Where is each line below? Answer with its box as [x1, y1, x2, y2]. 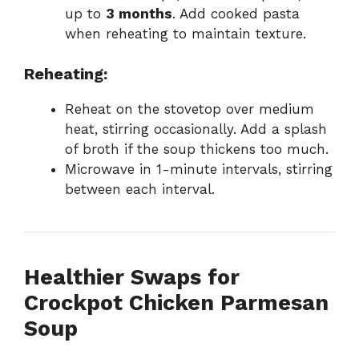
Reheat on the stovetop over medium [65, 101, 314, 118]
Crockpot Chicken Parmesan [24, 290, 329, 317]
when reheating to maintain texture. [65, 25, 306, 42]
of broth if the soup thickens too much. [65, 141, 329, 158]
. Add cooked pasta [172, 5, 300, 22]
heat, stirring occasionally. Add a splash [65, 121, 327, 138]
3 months [106, 5, 172, 22]
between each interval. [65, 181, 215, 198]
